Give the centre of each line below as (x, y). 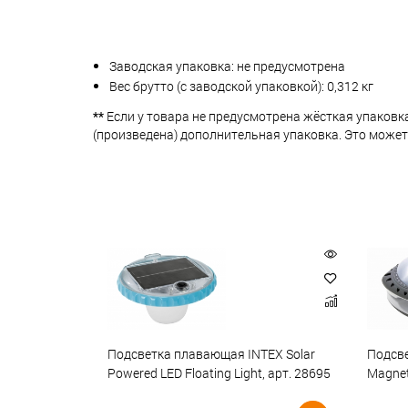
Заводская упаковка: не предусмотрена (227, 66)
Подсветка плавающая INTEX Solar (211, 353)
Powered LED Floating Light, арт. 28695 (219, 373)
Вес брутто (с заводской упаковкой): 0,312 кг (241, 86)
